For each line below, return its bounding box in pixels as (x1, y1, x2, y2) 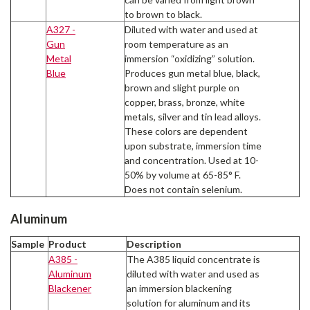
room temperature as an (125, 38, 228, 51)
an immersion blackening (127, 282, 232, 294)
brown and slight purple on (125, 82, 239, 94)
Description (127, 237, 181, 250)
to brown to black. (125, 8, 202, 21)
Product (48, 237, 86, 250)
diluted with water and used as (127, 267, 259, 280)
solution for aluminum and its (127, 296, 250, 309)
